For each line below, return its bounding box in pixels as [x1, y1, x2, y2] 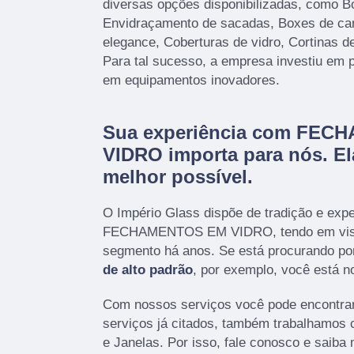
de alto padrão [103, 262, 193, 277]
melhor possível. [103, 165, 253, 187]
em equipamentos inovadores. [103, 72, 280, 88]
